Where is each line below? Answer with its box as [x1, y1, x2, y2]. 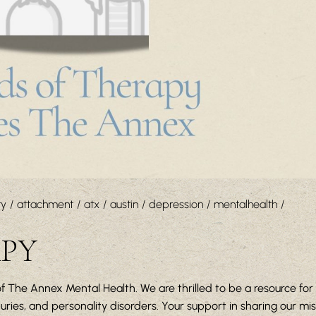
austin [110, 197, 138, 212]
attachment [17, 197, 73, 212]
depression [149, 197, 203, 212]
